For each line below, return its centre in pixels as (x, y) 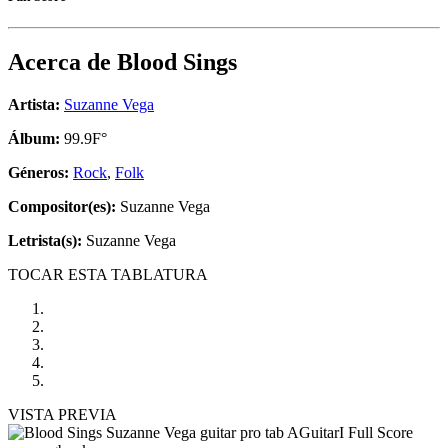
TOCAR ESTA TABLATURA (108, 275)
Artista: (34, 105)
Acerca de (62, 62)
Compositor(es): (62, 207)
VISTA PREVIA (62, 415)
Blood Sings (177, 62)
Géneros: (40, 173)
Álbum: (34, 139)
